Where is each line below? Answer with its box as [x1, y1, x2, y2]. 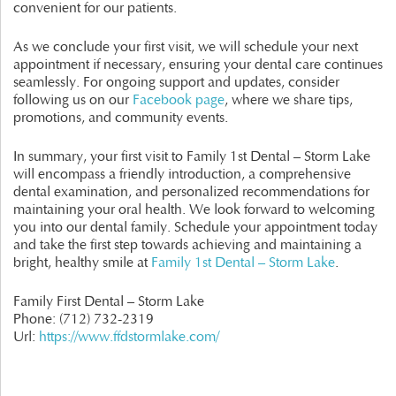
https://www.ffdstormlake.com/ [39, 329, 219, 346]
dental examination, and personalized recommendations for [13, 184, 369, 201]
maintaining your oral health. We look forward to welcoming [13, 202, 375, 218]
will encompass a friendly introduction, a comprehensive [13, 166, 351, 183]
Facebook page [133, 92, 225, 109]
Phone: [13, 311, 59, 328]
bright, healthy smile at [13, 255, 151, 271]
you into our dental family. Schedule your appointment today [13, 219, 377, 236]
